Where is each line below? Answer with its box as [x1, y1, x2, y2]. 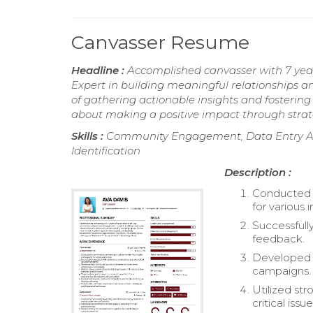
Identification [71, 143, 140, 157]
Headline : [71, 63, 127, 77]
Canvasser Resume [71, 30, 249, 54]
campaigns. [252, 263, 312, 277]
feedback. [252, 231, 305, 245]
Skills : [71, 129, 106, 143]
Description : [224, 165, 292, 179]
